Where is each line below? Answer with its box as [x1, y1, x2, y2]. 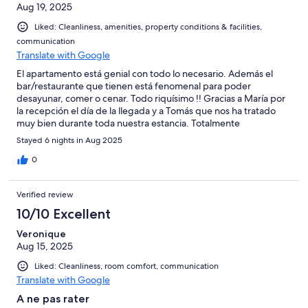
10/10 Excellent [16, 205, 111, 222]
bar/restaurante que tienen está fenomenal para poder [16, 79, 251, 92]
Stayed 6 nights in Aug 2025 [16, 134, 122, 146]
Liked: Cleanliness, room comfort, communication [34, 260, 219, 272]
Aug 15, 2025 [16, 239, 73, 252]
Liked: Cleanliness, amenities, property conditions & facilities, [34, 21, 262, 32]
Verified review [16, 188, 74, 200]
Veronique [16, 227, 66, 240]
